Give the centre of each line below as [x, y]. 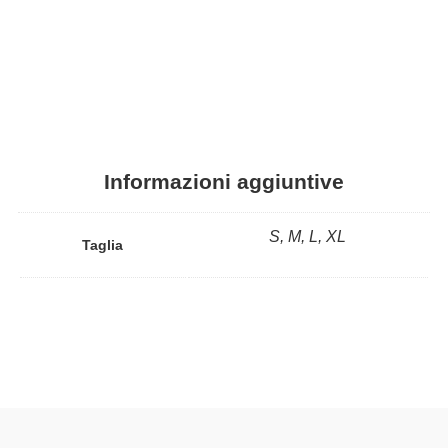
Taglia [103, 244]
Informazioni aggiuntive [224, 182]
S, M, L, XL [308, 236]
